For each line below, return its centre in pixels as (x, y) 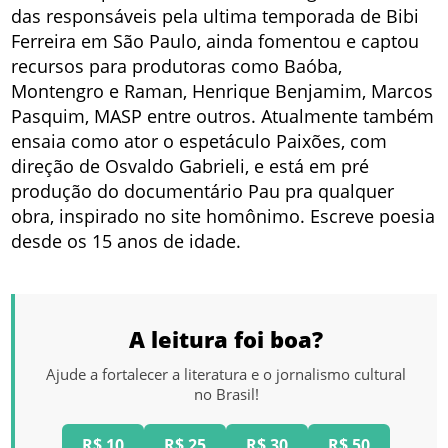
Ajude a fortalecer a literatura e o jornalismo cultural (226, 374)
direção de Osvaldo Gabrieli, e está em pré (190, 166)
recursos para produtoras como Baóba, (177, 66)
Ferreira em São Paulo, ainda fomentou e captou (215, 41)
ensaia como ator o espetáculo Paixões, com (199, 141)
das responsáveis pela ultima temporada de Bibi (215, 16)
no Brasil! (226, 394)
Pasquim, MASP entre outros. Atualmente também (223, 116)
